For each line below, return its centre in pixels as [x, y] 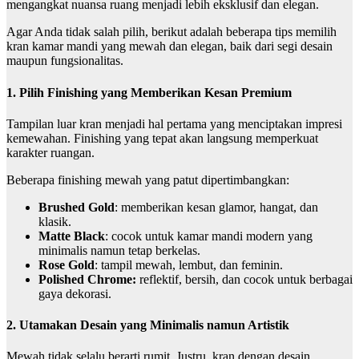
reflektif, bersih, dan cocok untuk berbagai [244, 279]
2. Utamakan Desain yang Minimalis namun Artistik [148, 325]
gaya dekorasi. [75, 293]
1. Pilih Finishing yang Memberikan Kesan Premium [149, 92]
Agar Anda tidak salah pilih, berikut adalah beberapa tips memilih [171, 32]
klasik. [55, 221]
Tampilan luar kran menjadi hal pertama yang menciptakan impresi [174, 123]
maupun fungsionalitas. [65, 61]
